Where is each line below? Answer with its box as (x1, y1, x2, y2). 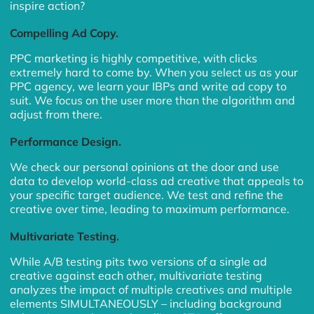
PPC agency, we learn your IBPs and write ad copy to (10, 79, 287, 94)
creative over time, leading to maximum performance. (10, 202, 290, 217)
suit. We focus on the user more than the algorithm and (10, 93, 296, 108)
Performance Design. (10, 135, 122, 149)
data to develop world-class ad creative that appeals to (10, 174, 304, 189)
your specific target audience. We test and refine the (10, 188, 284, 203)
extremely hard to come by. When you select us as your (10, 65, 299, 80)
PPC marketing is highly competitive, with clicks (10, 51, 258, 66)
